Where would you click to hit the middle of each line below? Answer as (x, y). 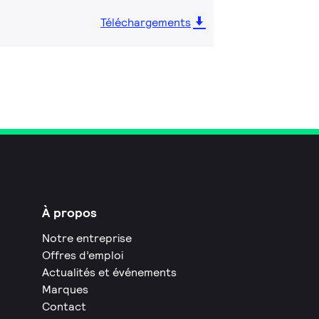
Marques (66, 289)
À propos (70, 212)
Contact (64, 306)
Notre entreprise (87, 238)
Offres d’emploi (83, 255)
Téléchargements (146, 22)
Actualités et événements (110, 272)
